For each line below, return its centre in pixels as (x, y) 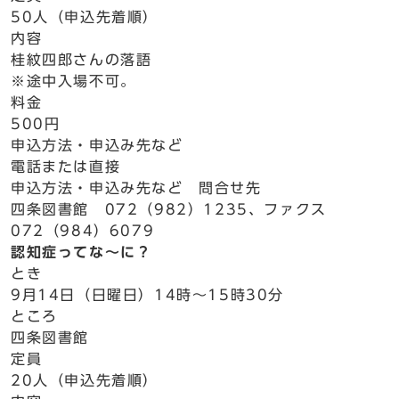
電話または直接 (66, 167)
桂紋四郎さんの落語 (81, 60)
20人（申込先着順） (85, 380)
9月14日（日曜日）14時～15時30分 (147, 295)
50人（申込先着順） (85, 17)
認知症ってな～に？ (81, 252)
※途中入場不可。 (73, 81)
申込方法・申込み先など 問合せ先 (136, 188)
